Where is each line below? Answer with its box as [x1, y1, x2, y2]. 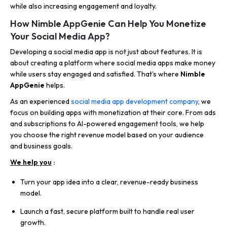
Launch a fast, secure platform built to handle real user [20, 207, 195, 216]
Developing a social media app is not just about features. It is [10, 47, 202, 57]
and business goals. [10, 141, 72, 151]
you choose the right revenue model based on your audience [10, 130, 204, 140]
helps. [45, 81, 65, 90]
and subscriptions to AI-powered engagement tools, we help [10, 119, 204, 129]
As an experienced [10, 97, 71, 106]
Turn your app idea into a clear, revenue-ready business [20, 177, 198, 187]
